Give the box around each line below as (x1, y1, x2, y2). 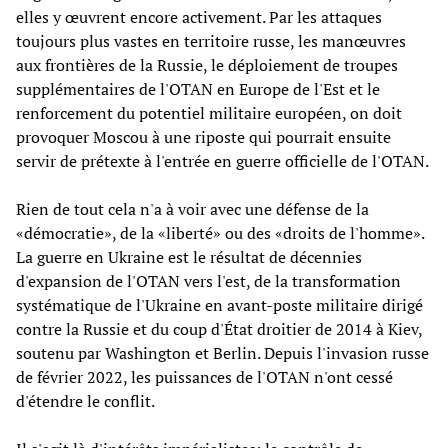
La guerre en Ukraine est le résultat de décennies (16, 245, 362, 268)
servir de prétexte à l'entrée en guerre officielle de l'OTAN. (16, 149, 429, 172)
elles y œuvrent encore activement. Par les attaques (16, 5, 382, 28)
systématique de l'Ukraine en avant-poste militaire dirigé (16, 293, 423, 316)
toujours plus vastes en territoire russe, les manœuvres (16, 29, 406, 52)
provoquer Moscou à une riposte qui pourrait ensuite (16, 125, 391, 148)
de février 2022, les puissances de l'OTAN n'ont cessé (16, 365, 393, 388)
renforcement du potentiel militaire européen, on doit (16, 101, 402, 124)
